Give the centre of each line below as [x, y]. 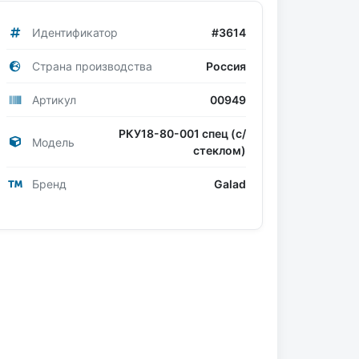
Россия [226, 66]
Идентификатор [75, 32]
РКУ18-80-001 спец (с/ [182, 133]
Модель [53, 142]
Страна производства [92, 66]
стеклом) [220, 150]
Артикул [54, 100]
